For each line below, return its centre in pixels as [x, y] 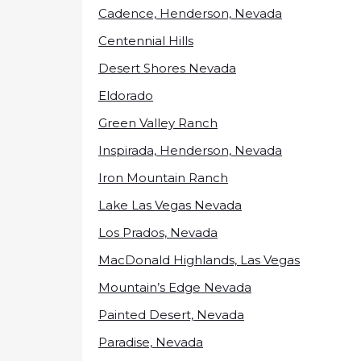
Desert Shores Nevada [167, 68]
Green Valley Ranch [158, 122]
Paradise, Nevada [151, 342]
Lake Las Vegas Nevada [170, 205]
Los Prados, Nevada [158, 232]
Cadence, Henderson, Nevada [190, 13]
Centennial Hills [146, 40]
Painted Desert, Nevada [171, 314]
